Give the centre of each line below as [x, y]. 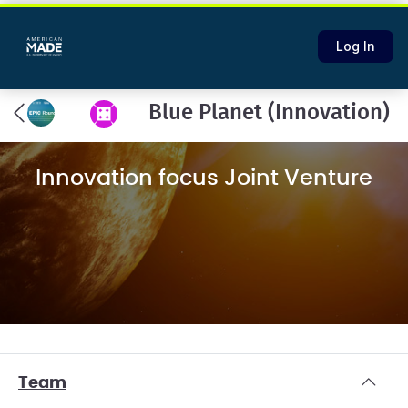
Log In [356, 46]
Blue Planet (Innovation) [269, 113]
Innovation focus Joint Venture [204, 178]
